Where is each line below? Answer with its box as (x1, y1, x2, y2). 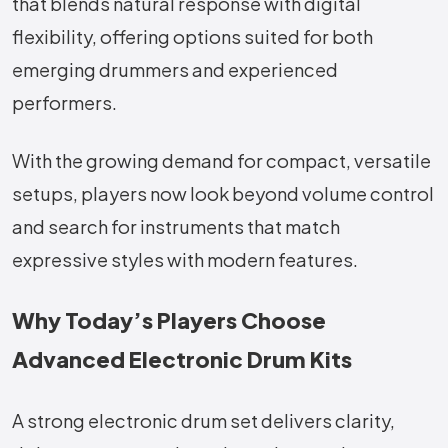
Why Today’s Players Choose (12, 306, 326, 335)
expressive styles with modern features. (12, 248, 358, 272)
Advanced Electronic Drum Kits (12, 345, 352, 374)
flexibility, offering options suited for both (12, 25, 373, 49)
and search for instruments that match (12, 215, 340, 239)
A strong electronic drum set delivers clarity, (12, 409, 395, 433)
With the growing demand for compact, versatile (12, 149, 431, 173)
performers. (12, 91, 120, 115)
